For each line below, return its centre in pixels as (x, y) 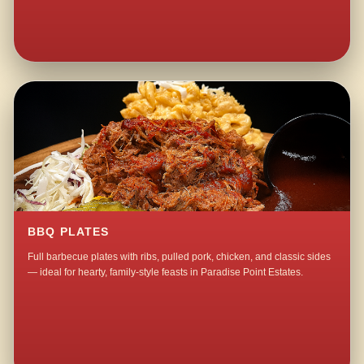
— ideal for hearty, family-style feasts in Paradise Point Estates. (166, 273)
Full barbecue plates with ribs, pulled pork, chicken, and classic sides (180, 257)
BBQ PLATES (69, 232)
